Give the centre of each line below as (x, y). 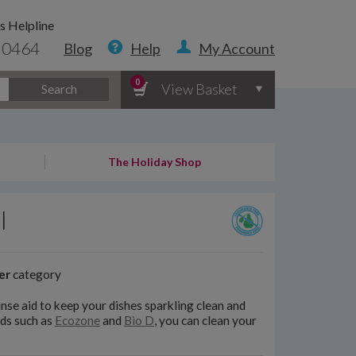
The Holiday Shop (154, 162)
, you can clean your (205, 321)
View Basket (200, 89)
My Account (237, 48)
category (35, 274)
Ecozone (77, 321)
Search (59, 89)
